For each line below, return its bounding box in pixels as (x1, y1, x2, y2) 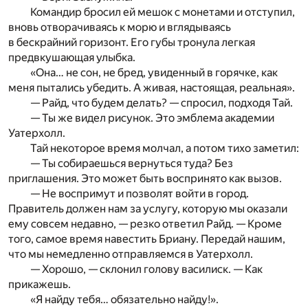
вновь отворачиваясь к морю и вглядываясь (8, 20, 231, 34)
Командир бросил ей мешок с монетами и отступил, (30, 5, 295, 19)
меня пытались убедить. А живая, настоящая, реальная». (8, 80, 295, 94)
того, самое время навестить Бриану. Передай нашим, (8, 232, 285, 245)
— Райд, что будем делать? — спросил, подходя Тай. (30, 96, 293, 109)
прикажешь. (8, 277, 71, 291)
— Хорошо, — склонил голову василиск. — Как (30, 262, 263, 276)
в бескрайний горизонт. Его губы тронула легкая (8, 35, 255, 49)
